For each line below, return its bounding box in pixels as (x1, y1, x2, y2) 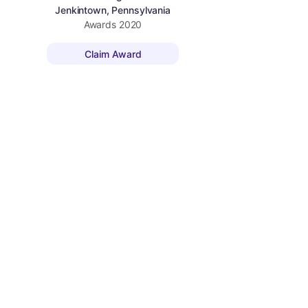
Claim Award (84, 47, 142, 60)
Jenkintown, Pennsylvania (55, 4, 170, 16)
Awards (83, 19, 119, 31)
